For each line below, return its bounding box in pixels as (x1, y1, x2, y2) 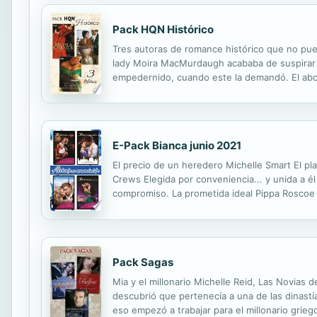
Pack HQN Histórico (113, 23, 214, 37)
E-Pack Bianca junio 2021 (113, 139, 241, 153)
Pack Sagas (113, 255, 173, 269)
